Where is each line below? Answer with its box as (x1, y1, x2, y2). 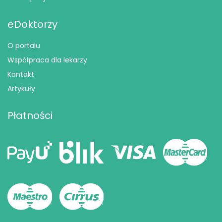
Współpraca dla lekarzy (7, 55, 87, 65)
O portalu (7, 41, 40, 51)
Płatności (7, 109, 53, 123)
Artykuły (7, 84, 35, 94)
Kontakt (7, 69, 34, 80)
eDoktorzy (7, 17, 57, 32)
